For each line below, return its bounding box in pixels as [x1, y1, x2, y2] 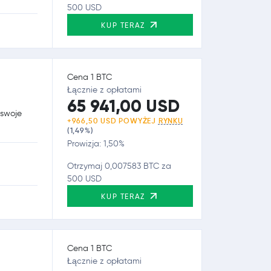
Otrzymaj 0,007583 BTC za [67, 160, 171, 171]
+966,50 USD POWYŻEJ [67, 116, 158, 125]
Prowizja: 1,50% [67, 138, 125, 149]
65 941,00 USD [67, 95, 180, 117]
